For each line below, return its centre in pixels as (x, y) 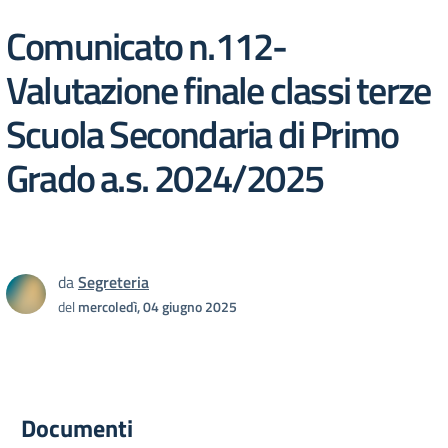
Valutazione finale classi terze (218, 89)
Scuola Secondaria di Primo (202, 133)
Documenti (77, 428)
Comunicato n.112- (146, 45)
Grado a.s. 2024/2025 (164, 177)
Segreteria (113, 282)
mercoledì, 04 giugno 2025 (157, 306)
